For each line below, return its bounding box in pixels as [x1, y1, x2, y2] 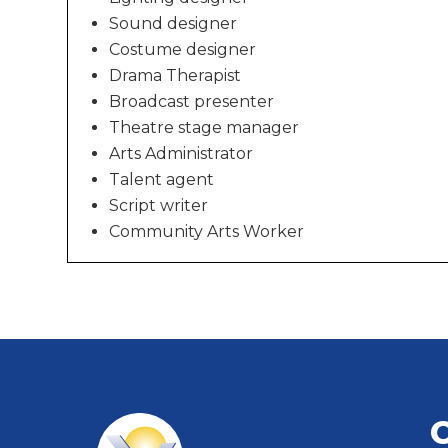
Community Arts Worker [109, 221, 305, 241]
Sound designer [109, 13, 238, 33]
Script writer [109, 195, 209, 215]
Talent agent [109, 169, 215, 189]
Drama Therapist [109, 65, 242, 85]
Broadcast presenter [109, 91, 275, 111]
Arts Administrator [109, 143, 254, 163]
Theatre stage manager [109, 117, 300, 137]
